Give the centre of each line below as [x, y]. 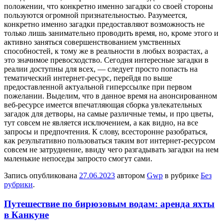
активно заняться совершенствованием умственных [92, 42]
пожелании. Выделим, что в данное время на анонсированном [111, 96]
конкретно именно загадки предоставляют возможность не [104, 24]
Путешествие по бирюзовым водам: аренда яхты [109, 204]
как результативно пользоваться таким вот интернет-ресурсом [110, 140]
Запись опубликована [42, 175]
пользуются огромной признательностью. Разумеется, [96, 15]
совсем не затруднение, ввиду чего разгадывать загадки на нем [111, 149]
